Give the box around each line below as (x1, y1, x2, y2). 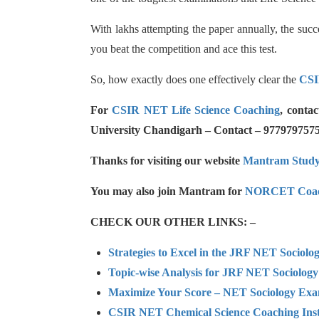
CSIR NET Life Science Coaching (112, 104, 281, 116)
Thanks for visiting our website (90, 155, 243, 167)
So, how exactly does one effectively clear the (90, 73, 299, 85)
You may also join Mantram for (90, 185, 245, 197)
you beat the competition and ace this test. (90, 43, 277, 55)
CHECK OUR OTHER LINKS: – (90, 216, 256, 228)
